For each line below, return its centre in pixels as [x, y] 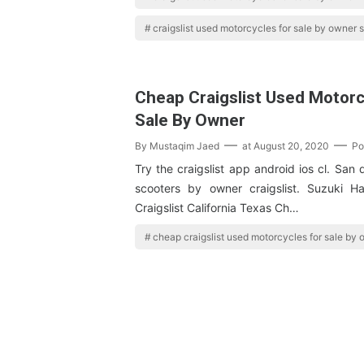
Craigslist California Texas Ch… [217, 208]
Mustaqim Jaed [184, 146]
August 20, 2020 [291, 146]
